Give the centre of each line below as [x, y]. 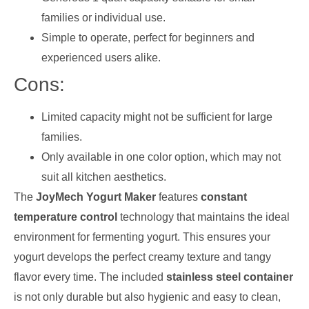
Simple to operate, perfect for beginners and [148, 38]
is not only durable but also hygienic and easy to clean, [147, 297]
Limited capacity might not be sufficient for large [157, 117]
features [178, 197]
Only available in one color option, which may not [161, 157]
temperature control [66, 217]
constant [224, 197]
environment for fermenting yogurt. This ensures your [142, 237]
